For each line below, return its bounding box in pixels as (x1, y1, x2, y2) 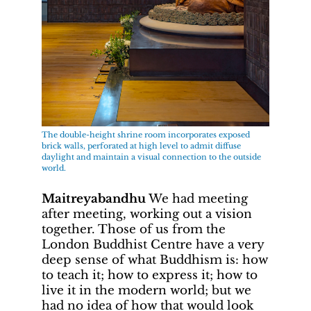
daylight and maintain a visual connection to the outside (42, 152, 261, 162)
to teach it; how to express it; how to (42, 267, 258, 283)
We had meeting (146, 191, 248, 206)
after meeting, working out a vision (42, 206, 252, 221)
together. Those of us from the (42, 221, 226, 237)
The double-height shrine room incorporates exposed (42, 130, 250, 140)
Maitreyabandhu (42, 191, 146, 206)
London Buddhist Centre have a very (42, 237, 264, 252)
